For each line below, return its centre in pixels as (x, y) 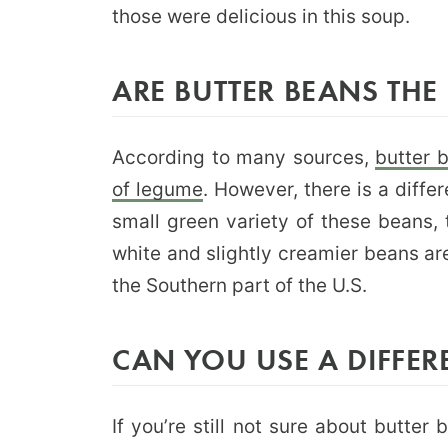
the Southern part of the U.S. (239, 285)
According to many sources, (243, 157)
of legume (157, 189)
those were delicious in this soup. (261, 16)
